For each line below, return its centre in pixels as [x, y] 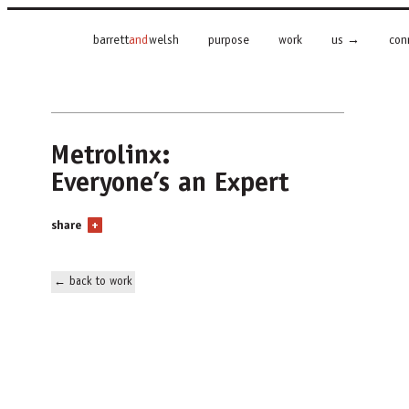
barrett [110, 42]
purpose [228, 42]
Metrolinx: [111, 154]
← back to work [94, 282]
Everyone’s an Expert [170, 182]
